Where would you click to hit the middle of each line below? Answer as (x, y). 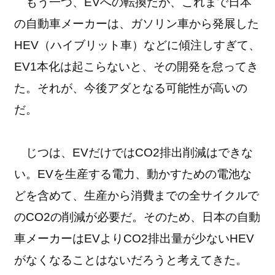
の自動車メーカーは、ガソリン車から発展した (137, 23)
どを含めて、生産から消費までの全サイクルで (137, 195)
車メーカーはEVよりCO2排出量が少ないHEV (134, 238)
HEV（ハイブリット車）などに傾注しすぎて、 (137, 45)
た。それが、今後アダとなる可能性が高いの (131, 88)
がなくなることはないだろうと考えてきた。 (131, 260)
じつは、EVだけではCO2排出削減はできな (134, 152)
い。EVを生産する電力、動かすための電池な (133, 174)
